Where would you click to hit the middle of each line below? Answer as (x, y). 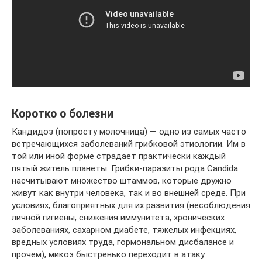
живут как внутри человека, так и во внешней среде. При (129, 193)
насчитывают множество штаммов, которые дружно (122, 180)
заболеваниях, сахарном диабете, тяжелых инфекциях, (124, 230)
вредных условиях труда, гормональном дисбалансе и (123, 242)
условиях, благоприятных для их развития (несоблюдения (131, 205)
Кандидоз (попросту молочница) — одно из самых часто (129, 131)
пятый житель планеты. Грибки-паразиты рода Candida (125, 168)
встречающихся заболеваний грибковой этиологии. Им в (129, 144)
